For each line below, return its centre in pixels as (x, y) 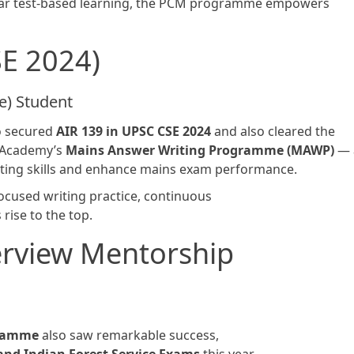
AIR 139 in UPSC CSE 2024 (134, 132)
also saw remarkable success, (129, 335)
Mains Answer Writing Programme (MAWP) (200, 151)
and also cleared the (273, 132)
